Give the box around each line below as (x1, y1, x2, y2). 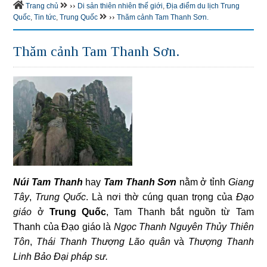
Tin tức (34, 13, 57, 22)
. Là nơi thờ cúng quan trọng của (86, 192, 236, 203)
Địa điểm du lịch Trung (166, 2, 240, 11)
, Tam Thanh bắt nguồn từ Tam (106, 207, 254, 218)
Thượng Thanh (188, 237, 254, 247)
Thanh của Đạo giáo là (13, 222, 114, 232)
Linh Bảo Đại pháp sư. (13, 252, 108, 262)
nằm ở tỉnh (176, 177, 228, 188)
